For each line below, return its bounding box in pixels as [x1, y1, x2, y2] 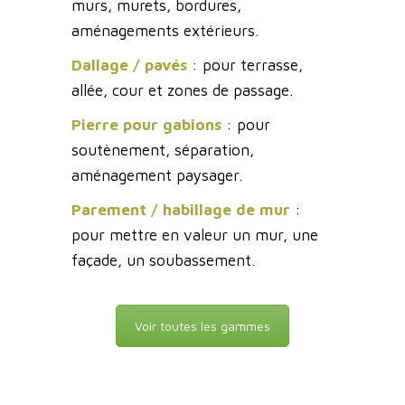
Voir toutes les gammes [135, 318, 270, 334]
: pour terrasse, [187, 56, 303, 75]
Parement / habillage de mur [71, 201, 290, 220]
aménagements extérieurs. [71, 22, 259, 41]
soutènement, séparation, [71, 141, 254, 160]
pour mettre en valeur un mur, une [71, 226, 318, 245]
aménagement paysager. [71, 166, 242, 185]
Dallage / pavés [71, 56, 187, 75]
